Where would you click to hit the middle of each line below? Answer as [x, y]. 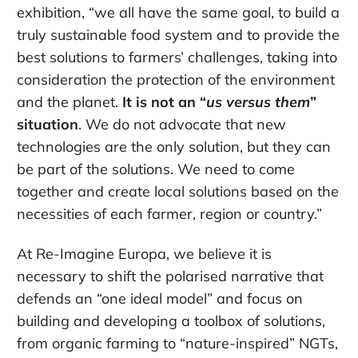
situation [48, 124]
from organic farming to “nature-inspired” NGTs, [177, 343]
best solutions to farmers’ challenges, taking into [177, 57]
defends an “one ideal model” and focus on [160, 298]
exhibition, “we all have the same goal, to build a [178, 12]
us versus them [258, 101]
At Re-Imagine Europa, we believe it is [144, 253]
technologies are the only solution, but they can [174, 146]
